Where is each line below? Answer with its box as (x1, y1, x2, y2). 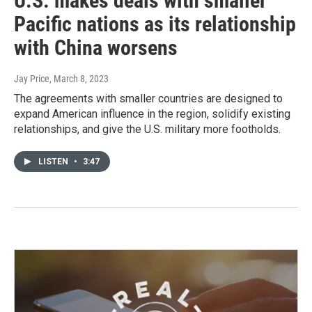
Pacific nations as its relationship (14, 12, 296, 37)
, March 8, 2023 (49, 73, 109, 85)
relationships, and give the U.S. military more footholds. (14, 123, 281, 136)
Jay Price (14, 73, 49, 85)
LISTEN (38, 157, 70, 167)
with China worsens (14, 36, 178, 61)
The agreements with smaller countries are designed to (14, 92, 283, 106)
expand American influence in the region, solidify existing (14, 107, 290, 121)
